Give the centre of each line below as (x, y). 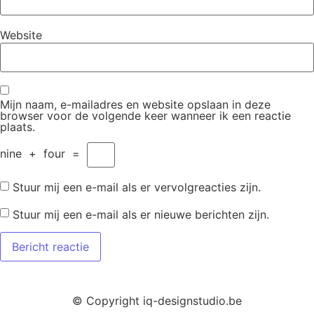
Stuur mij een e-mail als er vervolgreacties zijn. (137, 187)
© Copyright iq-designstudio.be (157, 300)
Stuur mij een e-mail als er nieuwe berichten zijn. (141, 214)
